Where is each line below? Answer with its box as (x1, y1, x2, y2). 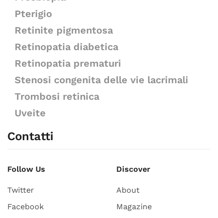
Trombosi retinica (15, 91, 99, 102)
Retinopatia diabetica (15, 41, 118, 53)
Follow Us (7, 164, 45, 174)
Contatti (7, 129, 54, 143)
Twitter (7, 185, 34, 195)
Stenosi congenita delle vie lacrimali (15, 74, 188, 86)
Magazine (116, 202, 152, 211)
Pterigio (15, 8, 52, 19)
